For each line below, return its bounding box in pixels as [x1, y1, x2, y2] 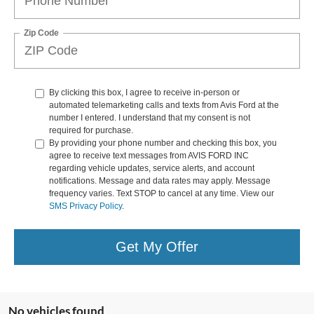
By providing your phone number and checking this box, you [49, 137, 277, 148]
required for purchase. [49, 125, 133, 135]
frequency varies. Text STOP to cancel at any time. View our [49, 188, 274, 198]
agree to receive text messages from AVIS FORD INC [49, 150, 249, 161]
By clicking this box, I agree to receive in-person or [49, 87, 240, 97]
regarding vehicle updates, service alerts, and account [49, 163, 254, 173]
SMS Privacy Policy [49, 200, 122, 211]
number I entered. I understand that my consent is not [49, 112, 250, 123]
